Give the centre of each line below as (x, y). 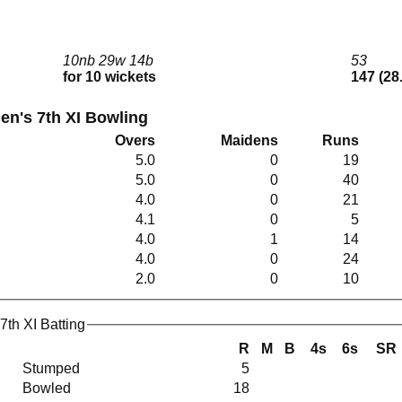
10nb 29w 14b (112, 61)
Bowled (48, 388)
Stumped (53, 368)
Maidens (249, 141)
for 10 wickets (109, 77)
